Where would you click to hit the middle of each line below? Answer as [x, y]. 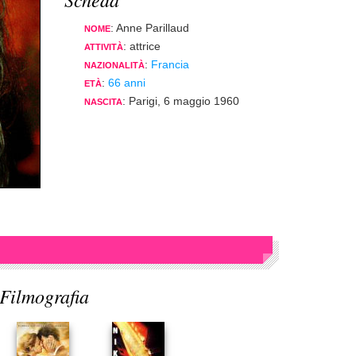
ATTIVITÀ [104, 47]
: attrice [142, 46]
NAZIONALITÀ [114, 65]
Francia [170, 64]
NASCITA [103, 102]
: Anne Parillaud [150, 28]
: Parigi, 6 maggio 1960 [181, 101]
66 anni [127, 83]
